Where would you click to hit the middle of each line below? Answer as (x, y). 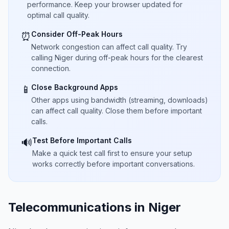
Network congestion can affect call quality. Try (109, 47)
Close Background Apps (75, 87)
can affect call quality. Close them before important (117, 111)
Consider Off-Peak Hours (77, 34)
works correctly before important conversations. (113, 164)
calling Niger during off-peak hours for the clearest (117, 58)
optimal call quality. (58, 15)
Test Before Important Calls (82, 140)
